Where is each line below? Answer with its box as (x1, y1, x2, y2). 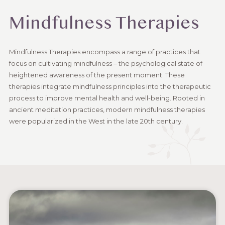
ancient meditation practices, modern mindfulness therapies (9, 105, 205, 114)
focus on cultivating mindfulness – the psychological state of (9, 59, 202, 67)
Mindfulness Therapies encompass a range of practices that (9, 48, 200, 56)
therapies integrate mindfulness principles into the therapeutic (9, 82, 211, 90)
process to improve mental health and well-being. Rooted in (9, 94, 205, 102)
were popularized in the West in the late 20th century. (9, 117, 183, 125)
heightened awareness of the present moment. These (9, 71, 185, 79)
